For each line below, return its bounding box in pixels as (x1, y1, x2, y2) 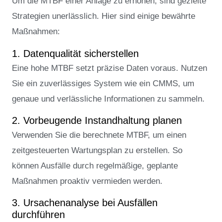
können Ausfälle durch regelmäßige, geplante (12, 161, 178, 170)
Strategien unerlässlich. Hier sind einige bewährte (12, 11, 195, 21)
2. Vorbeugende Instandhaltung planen (12, 114, 182, 126)
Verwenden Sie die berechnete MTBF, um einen (12, 130, 186, 140)
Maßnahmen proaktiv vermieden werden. (12, 176, 163, 186)
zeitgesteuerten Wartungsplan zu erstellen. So (12, 145, 182, 155)
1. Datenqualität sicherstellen (12, 48, 139, 59)
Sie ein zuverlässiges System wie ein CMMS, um (12, 78, 194, 88)
